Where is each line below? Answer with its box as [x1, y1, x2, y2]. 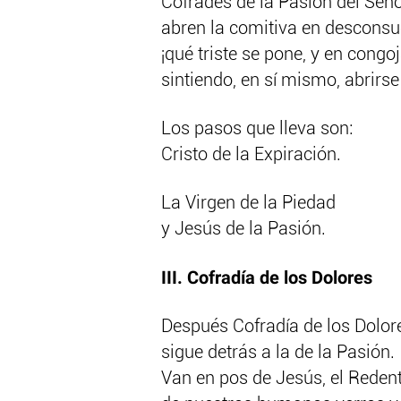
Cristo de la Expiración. [161, 146, 341, 165]
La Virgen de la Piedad [161, 194, 336, 213]
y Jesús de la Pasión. [161, 220, 326, 239]
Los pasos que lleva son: [161, 120, 353, 139]
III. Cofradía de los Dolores [161, 268, 372, 289]
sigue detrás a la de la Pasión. [161, 344, 395, 363]
